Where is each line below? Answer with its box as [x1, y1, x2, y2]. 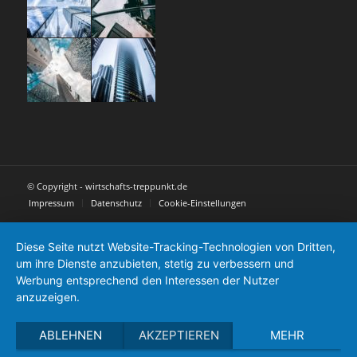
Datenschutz [90, 196, 142, 209]
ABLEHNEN [38, 328, 102, 343]
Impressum [28, 196, 74, 209]
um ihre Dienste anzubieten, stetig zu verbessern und [16, 257, 294, 270]
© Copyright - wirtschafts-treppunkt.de [26, 179, 187, 192]
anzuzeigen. [16, 290, 80, 304]
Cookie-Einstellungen [158, 196, 246, 209]
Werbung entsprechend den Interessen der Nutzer [16, 273, 279, 287]
